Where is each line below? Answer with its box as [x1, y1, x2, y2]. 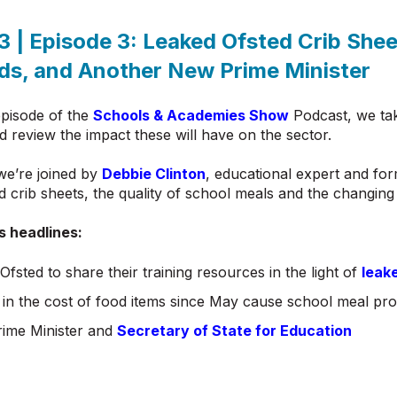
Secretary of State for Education [117, 322, 353, 340]
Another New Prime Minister [78, 58, 370, 84]
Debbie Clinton [102, 164, 206, 183]
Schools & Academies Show [93, 105, 289, 124]
